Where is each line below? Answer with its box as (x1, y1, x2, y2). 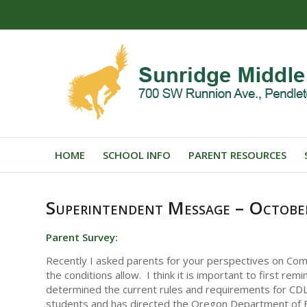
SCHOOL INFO (103, 148, 171, 162)
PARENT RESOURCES (188, 148, 286, 162)
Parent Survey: (46, 230, 118, 245)
